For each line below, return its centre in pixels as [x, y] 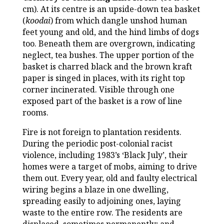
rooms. [35, 113]
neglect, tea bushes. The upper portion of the [108, 55]
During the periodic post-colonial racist [97, 144]
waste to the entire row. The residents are [102, 213]
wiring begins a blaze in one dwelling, [95, 190]
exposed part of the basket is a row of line [102, 101]
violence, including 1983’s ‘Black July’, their [105, 155]
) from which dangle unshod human [118, 21]
